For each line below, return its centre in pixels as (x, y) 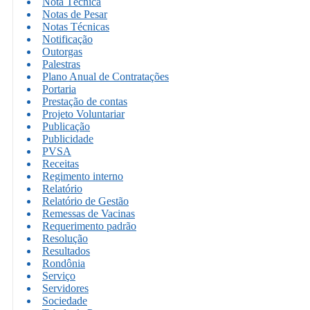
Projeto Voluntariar (83, 113)
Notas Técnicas (76, 26)
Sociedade (65, 300)
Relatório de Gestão (85, 201)
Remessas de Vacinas (89, 213)
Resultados (66, 250)
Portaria (59, 89)
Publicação (66, 126)
